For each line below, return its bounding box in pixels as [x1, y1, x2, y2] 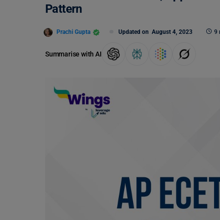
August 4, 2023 [152, 28, 192, 35]
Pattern [45, 2, 82, 16]
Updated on [118, 28, 152, 35]
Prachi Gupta [56, 28, 90, 35]
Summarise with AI [45, 50, 102, 58]
